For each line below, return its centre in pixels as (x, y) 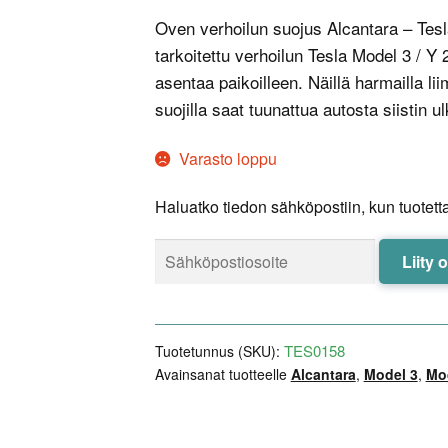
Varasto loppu (228, 158)
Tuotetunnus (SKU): (219, 351)
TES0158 (314, 351)
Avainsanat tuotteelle (222, 374)
